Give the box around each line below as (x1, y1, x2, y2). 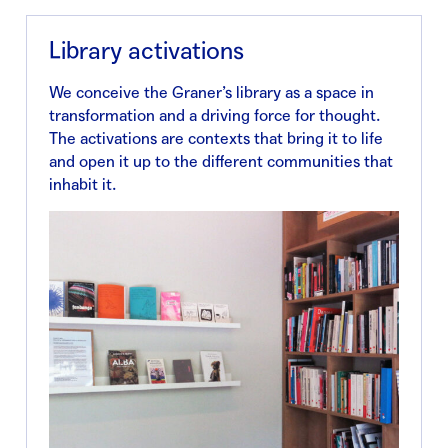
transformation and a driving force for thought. (49, 105, 380, 125)
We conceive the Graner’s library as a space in (49, 82, 374, 102)
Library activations (49, 36, 244, 66)
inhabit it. (49, 174, 116, 194)
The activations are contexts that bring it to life (49, 128, 383, 148)
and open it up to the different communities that (49, 151, 393, 171)
